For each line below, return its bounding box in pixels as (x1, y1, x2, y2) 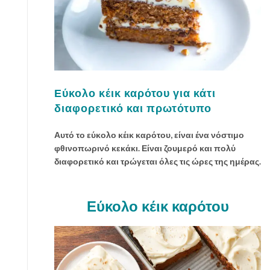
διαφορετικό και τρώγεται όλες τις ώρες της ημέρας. (54, 155, 261, 166)
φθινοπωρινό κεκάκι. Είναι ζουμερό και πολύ (54, 142, 236, 153)
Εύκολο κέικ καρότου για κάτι (54, 86, 216, 99)
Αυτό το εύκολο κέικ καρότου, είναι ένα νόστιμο (54, 129, 244, 140)
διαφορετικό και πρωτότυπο (54, 101, 212, 115)
